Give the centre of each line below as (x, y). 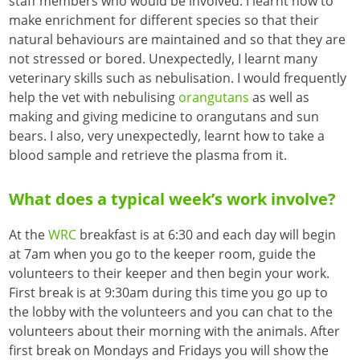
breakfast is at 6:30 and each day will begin (207, 235)
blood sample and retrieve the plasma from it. (148, 155)
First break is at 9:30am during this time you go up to (169, 293)
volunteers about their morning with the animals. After (175, 331)
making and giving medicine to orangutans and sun (164, 117)
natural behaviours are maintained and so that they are (178, 40)
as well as (280, 98)
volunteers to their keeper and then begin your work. (170, 274)
